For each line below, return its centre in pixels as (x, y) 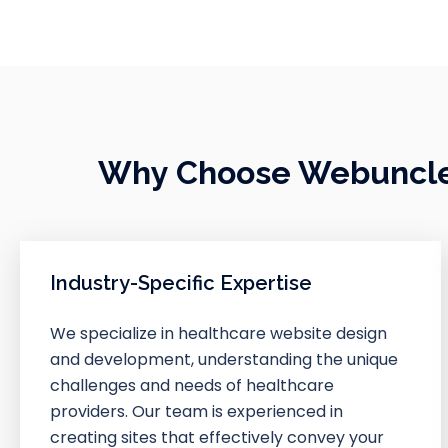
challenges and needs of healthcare (192, 385)
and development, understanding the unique (224, 359)
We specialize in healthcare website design (218, 333)
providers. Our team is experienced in (196, 411)
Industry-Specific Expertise (181, 282)
